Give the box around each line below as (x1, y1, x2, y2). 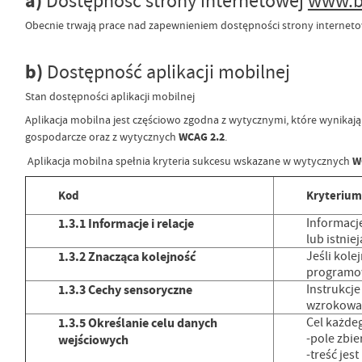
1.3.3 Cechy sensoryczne (57, 281, 192, 299)
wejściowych (57, 331, 128, 349)
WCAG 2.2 (178, 129, 225, 145)
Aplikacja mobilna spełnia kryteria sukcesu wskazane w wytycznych (24, 153, 352, 168)
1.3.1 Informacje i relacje (57, 215, 194, 233)
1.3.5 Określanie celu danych (57, 314, 217, 332)
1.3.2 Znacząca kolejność (57, 248, 196, 266)
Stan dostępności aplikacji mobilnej (24, 88, 195, 103)
